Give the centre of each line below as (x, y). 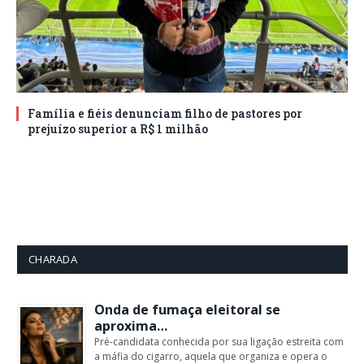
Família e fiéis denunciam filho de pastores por (165, 113)
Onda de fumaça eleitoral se (187, 309)
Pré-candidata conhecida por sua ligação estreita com (219, 341)
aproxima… (131, 325)
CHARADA (53, 259)
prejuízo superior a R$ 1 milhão (118, 128)
